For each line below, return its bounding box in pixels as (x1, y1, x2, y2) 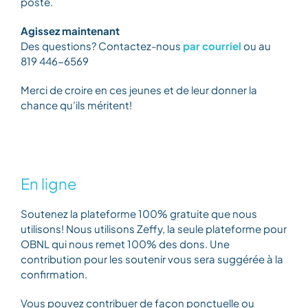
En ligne (21, 174, 78, 194)
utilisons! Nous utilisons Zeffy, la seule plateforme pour (21, 222, 287, 236)
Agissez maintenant (21, 24, 120, 38)
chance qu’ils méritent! (21, 98, 133, 112)
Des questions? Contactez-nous (21, 39, 184, 53)
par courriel (183, 39, 242, 53)
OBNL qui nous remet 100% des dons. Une (21, 237, 230, 251)
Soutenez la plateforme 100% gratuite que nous (21, 207, 258, 221)
